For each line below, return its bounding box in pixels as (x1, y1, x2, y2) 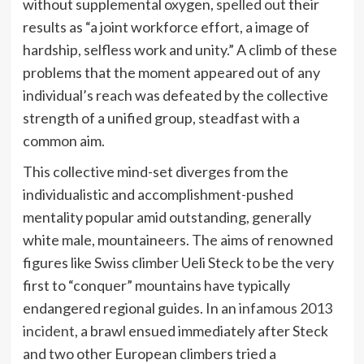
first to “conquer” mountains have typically (22, 275, 290, 294)
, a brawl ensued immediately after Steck (74, 321, 328, 340)
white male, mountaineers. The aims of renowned (22, 230, 333, 249)
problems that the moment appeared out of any (22, 63, 320, 81)
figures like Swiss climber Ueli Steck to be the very (22, 253, 334, 271)
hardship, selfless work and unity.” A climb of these (22, 40, 337, 58)
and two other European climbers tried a (22, 344, 276, 362)
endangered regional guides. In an (22, 298, 239, 317)
